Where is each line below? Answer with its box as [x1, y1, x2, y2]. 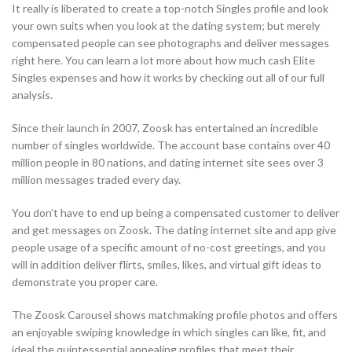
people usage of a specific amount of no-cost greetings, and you [12, 240, 325, 255]
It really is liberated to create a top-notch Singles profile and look [12, 2, 328, 16]
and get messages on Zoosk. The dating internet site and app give [12, 223, 336, 237]
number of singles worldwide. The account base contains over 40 [12, 138, 330, 152]
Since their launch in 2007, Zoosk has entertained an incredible [12, 121, 318, 135]
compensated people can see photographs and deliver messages [12, 36, 329, 50]
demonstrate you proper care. [12, 275, 158, 289]
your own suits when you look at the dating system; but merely [12, 19, 320, 33]
